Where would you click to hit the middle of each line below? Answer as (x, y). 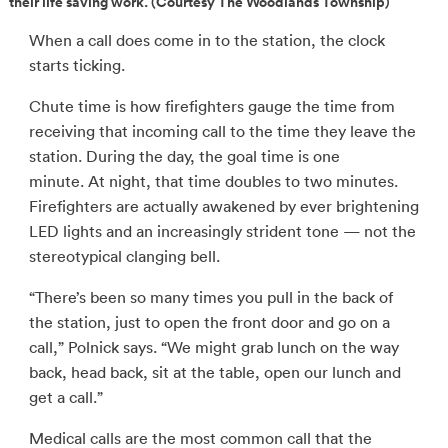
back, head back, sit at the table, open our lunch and (214, 372)
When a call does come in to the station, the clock (206, 40)
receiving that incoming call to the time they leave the (222, 131)
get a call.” (65, 397)
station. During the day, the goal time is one (184, 156)
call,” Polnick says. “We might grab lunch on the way (213, 347)
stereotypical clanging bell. (124, 256)
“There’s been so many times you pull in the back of (210, 297)
